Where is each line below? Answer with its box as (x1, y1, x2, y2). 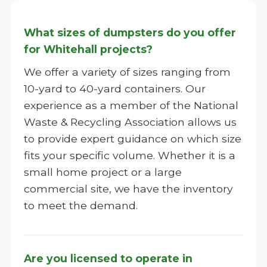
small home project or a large (24, 166, 182, 178)
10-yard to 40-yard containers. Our (24, 82, 206, 95)
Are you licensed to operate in (24, 252, 193, 265)
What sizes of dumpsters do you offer (24, 26, 236, 39)
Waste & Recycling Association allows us (24, 116, 237, 128)
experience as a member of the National (24, 99, 238, 111)
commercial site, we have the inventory (24, 182, 233, 195)
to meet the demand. (24, 199, 138, 212)
